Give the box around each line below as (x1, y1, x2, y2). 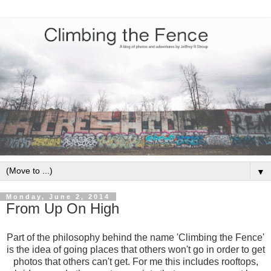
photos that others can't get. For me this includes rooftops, (13, 256, 258, 267)
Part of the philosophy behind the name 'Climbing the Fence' (7, 232, 264, 243)
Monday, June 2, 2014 (6, 193, 110, 201)
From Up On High (6, 200, 119, 217)
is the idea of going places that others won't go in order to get (6, 244, 265, 255)
